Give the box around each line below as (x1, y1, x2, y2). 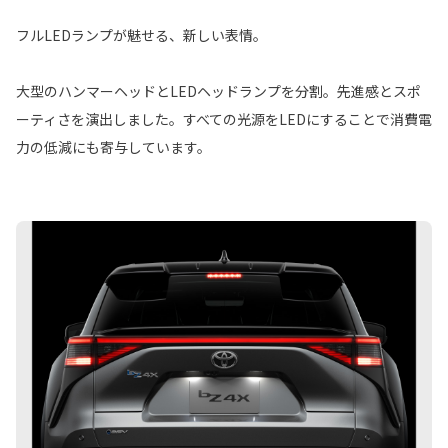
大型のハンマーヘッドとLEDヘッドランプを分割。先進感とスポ (16, 81, 421, 102)
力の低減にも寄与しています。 (16, 137, 211, 158)
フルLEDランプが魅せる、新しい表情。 (16, 25, 267, 46)
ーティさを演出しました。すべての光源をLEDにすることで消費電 (16, 109, 432, 130)
